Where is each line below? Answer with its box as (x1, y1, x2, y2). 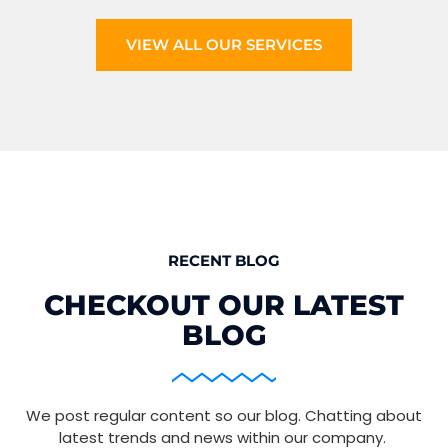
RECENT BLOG (168, 251, 280, 271)
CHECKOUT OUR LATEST (44, 288, 404, 323)
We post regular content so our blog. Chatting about (26, 405, 422, 427)
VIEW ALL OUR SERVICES (126, 35, 322, 55)
